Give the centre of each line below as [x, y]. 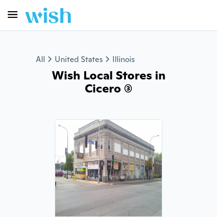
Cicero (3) [108, 88]
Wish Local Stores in [108, 75]
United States [79, 59]
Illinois [124, 59]
